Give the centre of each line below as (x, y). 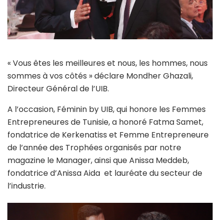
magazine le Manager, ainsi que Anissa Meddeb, (98, 161)
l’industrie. (27, 186)
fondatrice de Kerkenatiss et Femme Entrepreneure (108, 135)
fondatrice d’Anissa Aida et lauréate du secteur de (105, 173)
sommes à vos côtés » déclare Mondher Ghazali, (100, 76)
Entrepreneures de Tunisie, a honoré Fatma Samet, (105, 122)
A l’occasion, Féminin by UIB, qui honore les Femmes (107, 110)
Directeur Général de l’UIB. (58, 89)
